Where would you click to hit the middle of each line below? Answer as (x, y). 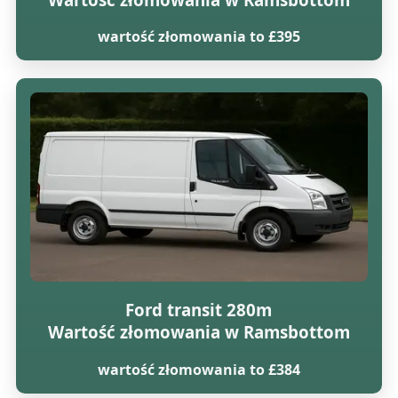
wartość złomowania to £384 (199, 369)
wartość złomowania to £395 (199, 37)
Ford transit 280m (199, 310)
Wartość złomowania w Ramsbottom (199, 332)
